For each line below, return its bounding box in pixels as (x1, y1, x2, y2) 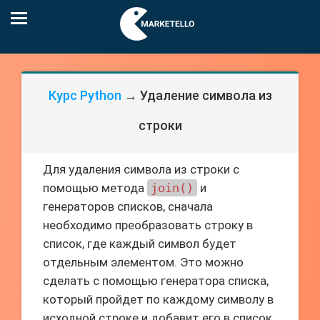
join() (151, 181, 194, 195)
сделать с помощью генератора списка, (43, 274, 269, 288)
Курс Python (48, 88, 121, 103)
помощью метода (43, 181, 147, 195)
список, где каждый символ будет (43, 236, 236, 251)
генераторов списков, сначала (43, 199, 213, 214)
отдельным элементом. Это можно (43, 255, 244, 269)
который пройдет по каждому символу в (43, 292, 274, 306)
